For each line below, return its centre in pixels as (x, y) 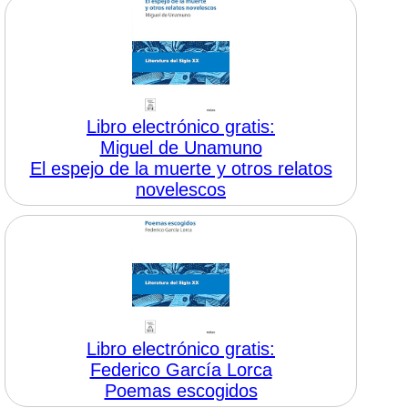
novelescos (181, 189)
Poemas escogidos (181, 391)
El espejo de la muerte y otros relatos (181, 168)
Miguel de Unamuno (181, 148)
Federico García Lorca (181, 370)
